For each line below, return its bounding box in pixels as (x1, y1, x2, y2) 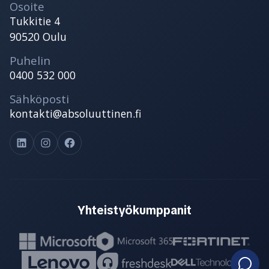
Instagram (44, 131, 113, 152)
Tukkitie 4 (10, 13, 60, 28)
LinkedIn (20, 131, 77, 152)
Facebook (68, 131, 131, 152)
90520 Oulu (10, 29, 67, 44)
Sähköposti (10, 91, 69, 106)
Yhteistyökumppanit (77, 202, 192, 218)
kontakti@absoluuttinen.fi (10, 106, 141, 121)
